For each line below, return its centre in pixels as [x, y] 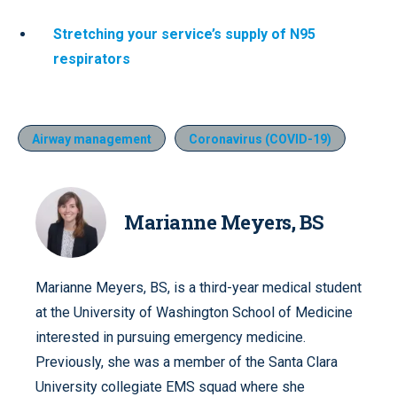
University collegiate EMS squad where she [170, 386]
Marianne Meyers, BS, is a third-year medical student [198, 287]
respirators [92, 58]
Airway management [92, 139]
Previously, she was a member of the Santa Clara [187, 362]
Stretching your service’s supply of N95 [184, 34]
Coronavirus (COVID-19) [260, 139]
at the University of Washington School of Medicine [194, 312]
